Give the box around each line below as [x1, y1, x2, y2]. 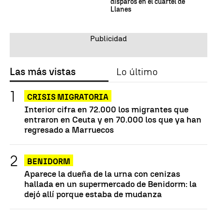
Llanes [110, 5, 131, 14]
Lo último [116, 66, 157, 78]
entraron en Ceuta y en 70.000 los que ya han [24, 114, 201, 125]
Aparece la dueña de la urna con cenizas [24, 169, 180, 179]
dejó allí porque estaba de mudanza [24, 189, 162, 200]
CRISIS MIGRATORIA [27, 93, 108, 102]
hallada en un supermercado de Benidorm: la [24, 179, 197, 189]
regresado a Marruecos [24, 124, 114, 135]
